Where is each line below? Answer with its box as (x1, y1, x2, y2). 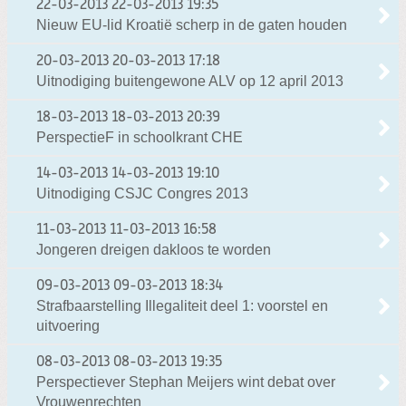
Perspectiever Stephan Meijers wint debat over (36, 374, 335, 391)
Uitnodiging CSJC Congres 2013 (36, 186, 248, 202)
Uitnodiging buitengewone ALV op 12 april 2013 (36, 73, 343, 90)
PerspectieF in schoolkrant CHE (36, 130, 243, 146)
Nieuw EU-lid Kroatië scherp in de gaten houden (36, 17, 347, 34)
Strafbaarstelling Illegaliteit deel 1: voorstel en (36, 298, 328, 314)
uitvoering (36, 318, 100, 334)
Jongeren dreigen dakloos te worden (36, 242, 271, 258)
